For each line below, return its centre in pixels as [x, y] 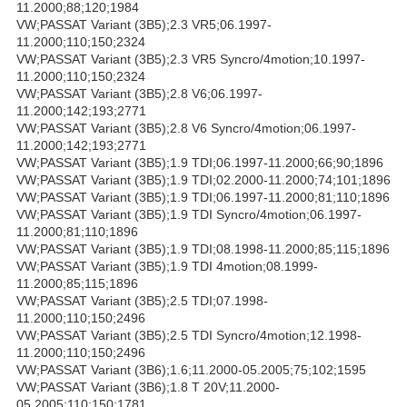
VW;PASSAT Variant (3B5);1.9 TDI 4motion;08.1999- [167, 266]
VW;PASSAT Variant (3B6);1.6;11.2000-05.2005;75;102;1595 [191, 369]
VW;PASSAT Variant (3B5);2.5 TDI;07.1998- [142, 300]
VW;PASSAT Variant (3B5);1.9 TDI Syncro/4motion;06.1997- [189, 214]
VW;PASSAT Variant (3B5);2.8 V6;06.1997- [139, 93]
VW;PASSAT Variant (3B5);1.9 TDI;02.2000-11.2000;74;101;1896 [203, 179]
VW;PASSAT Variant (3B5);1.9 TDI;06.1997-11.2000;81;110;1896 [203, 197]
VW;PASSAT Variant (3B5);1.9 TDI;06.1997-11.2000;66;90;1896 [200, 162]
